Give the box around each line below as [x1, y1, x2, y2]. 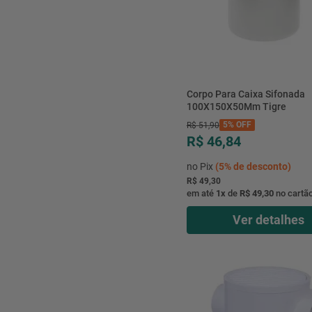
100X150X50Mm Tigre [186, 100, 286, 112]
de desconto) [231, 160, 291, 172]
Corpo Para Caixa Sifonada [186, 88, 305, 100]
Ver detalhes [232, 212, 304, 227]
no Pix [186, 160, 215, 172]
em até [186, 187, 216, 198]
